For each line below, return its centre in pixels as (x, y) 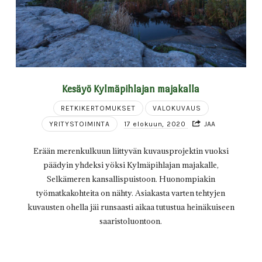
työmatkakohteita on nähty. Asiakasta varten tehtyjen (131, 193)
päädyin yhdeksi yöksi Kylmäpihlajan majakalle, (131, 165)
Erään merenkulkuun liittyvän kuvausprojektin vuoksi (131, 151)
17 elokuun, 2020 (156, 124)
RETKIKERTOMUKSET (98, 108)
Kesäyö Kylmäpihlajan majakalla (131, 89)
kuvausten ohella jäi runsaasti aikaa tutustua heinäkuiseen (131, 207)
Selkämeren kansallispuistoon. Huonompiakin (131, 179)
